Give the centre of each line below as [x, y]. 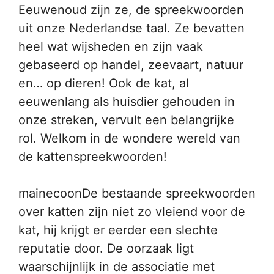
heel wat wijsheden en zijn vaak [111, 46]
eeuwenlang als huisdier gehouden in [127, 102]
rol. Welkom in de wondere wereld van [129, 138]
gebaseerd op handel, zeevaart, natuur [131, 65]
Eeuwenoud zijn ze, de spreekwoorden [131, 10]
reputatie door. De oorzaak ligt [106, 248]
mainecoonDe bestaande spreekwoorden [137, 193]
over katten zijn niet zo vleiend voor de [132, 212]
